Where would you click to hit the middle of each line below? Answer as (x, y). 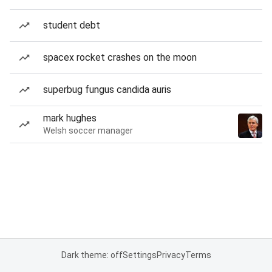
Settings (139, 255)
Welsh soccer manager (88, 131)
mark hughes (70, 118)
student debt (72, 25)
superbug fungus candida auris (107, 90)
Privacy (171, 255)
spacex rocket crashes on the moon (120, 57)
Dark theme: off (92, 255)
